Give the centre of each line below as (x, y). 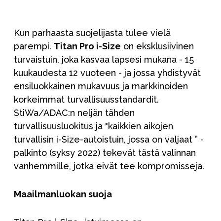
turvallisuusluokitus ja (59, 126)
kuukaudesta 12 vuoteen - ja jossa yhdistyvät (107, 73)
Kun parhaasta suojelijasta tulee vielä (92, 33)
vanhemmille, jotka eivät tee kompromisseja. (109, 166)
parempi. (34, 46)
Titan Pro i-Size (87, 46)
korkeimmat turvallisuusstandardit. (86, 99)
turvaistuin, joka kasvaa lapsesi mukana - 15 (104, 59)
